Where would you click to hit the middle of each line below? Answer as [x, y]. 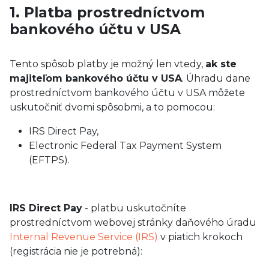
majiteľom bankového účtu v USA [96, 78]
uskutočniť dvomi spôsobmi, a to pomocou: [112, 107]
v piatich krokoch [200, 237]
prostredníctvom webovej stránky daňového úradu [133, 222]
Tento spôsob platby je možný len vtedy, [107, 64]
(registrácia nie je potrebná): [76, 251]
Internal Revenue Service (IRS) [84, 237]
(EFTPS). [49, 160]
